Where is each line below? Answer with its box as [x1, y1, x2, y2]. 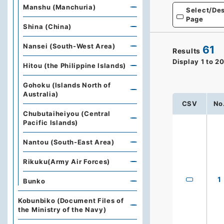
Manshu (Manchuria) [23, 3, 96, 11]
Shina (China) [23, 22, 72, 30]
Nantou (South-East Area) [23, 138, 114, 146]
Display [172, 57, 199, 65]
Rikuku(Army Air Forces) [23, 157, 110, 165]
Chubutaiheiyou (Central [23, 109, 111, 117]
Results [172, 46, 200, 55]
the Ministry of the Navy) [18, 205, 106, 213]
